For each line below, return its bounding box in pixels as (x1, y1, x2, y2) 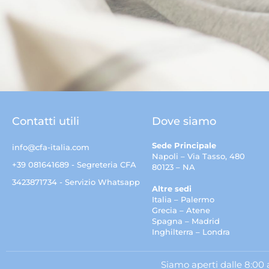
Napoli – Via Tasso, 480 (152, 151, 246, 161)
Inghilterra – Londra (152, 226, 231, 237)
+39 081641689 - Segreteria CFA (12, 159, 136, 169)
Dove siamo (152, 114, 217, 128)
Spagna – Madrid (152, 216, 220, 226)
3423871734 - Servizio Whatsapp (12, 177, 140, 187)
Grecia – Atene (152, 205, 211, 215)
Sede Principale (152, 140, 217, 150)
